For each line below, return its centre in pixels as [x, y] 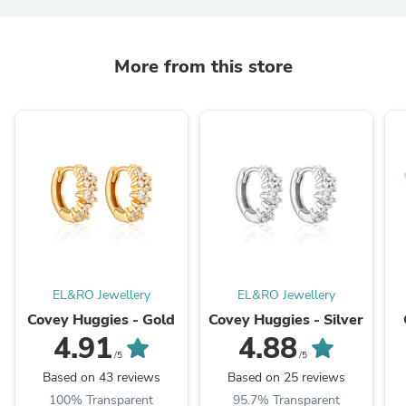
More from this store [203, 66]
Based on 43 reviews [101, 378]
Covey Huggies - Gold [101, 320]
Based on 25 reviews [286, 378]
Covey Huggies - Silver [286, 320]
